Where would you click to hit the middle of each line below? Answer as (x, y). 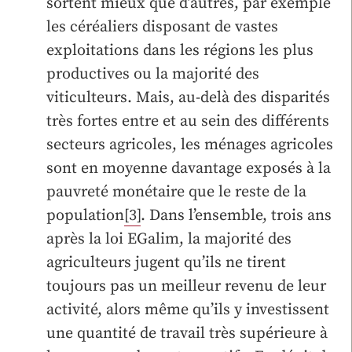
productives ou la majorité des (153, 74)
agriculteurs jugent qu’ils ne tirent (166, 262)
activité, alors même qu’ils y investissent (188, 310)
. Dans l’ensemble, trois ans (236, 215)
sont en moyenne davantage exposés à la (189, 168)
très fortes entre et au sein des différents (188, 121)
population (85, 215)
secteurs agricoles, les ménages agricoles (190, 145)
